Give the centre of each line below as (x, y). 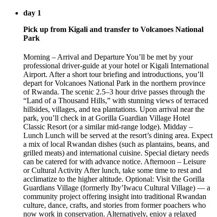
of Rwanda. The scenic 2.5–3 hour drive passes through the (114, 92)
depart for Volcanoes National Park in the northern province (114, 83)
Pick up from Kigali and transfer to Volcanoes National (113, 29)
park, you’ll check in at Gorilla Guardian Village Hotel (107, 118)
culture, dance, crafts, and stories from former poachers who (115, 205)
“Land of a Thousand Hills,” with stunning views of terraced (116, 100)
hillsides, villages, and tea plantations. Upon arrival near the (114, 109)
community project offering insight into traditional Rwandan (115, 196)
